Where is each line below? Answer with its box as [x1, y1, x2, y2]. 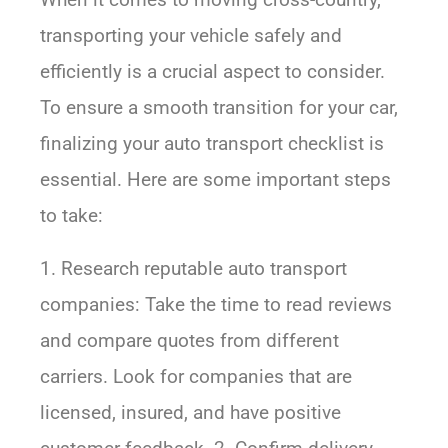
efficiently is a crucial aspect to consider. [40, 60, 385, 84]
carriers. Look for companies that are [40, 365, 352, 389]
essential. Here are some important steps [40, 168, 391, 192]
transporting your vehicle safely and [40, 24, 342, 48]
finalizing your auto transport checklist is [40, 132, 384, 156]
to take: [40, 204, 103, 228]
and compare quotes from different [40, 329, 339, 353]
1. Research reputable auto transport [40, 257, 347, 281]
